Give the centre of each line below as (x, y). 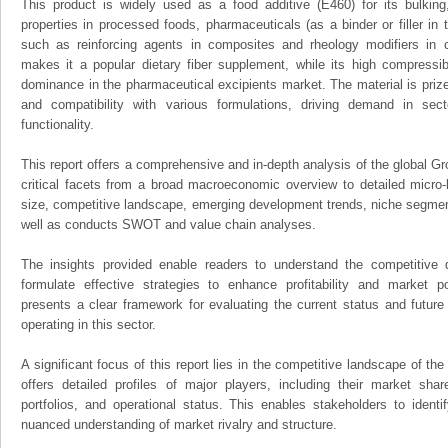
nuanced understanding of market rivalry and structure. (179, 424)
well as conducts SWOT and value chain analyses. (168, 224)
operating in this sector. (88, 324)
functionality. (57, 124)
